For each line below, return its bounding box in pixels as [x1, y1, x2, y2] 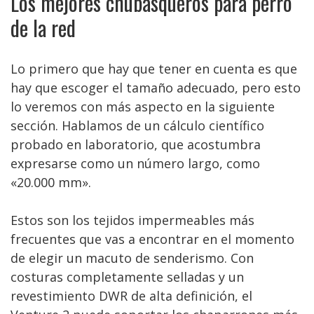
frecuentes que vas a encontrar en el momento [11, 231, 294, 247]
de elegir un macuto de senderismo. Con [11, 250, 254, 266]
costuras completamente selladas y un [11, 268, 244, 285]
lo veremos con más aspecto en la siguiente [11, 98, 275, 115]
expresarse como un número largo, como [11, 155, 260, 172]
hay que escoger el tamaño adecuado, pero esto [11, 79, 301, 96]
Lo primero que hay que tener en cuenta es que [11, 60, 297, 77]
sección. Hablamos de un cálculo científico [11, 117, 264, 134]
